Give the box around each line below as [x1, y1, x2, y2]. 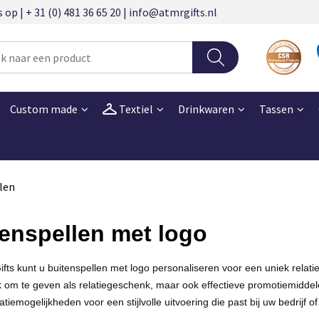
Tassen [258, 101, 293, 116]
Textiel [116, 101, 153, 116]
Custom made [9, 101, 78, 116]
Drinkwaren [177, 101, 234, 116]
